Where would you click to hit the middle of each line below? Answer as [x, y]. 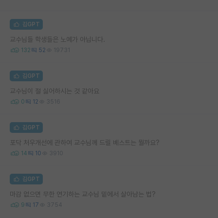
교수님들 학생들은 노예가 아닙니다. [57, 39]
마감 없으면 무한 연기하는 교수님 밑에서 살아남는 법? [83, 194]
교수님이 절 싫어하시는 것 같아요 [54, 91]
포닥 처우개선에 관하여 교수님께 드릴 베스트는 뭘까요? [85, 142]
